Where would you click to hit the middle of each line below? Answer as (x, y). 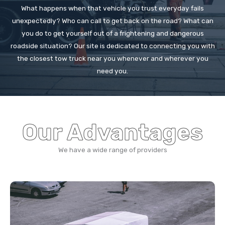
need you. (113, 71)
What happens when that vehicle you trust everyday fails (113, 8)
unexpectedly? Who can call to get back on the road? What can (113, 20)
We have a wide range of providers (113, 149)
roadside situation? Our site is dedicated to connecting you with (113, 45)
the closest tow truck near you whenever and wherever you (113, 58)
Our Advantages (113, 132)
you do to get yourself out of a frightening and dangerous (113, 33)
